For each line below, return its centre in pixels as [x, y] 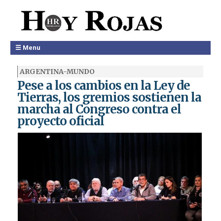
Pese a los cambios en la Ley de [103, 86]
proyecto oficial [60, 121]
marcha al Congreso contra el [99, 109]
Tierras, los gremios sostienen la [109, 97]
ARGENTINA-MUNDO [57, 72]
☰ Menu [28, 48]
